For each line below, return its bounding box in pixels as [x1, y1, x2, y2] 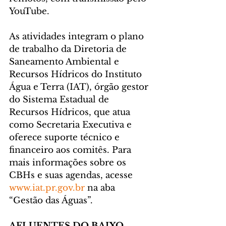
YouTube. [9, 6, 49, 17]
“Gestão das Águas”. [9, 195, 93, 206]
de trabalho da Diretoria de [9, 44, 129, 55]
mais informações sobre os [9, 157, 129, 168]
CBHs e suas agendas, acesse [9, 170, 135, 181]
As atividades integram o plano [9, 31, 146, 42]
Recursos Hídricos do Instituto [9, 69, 144, 80]
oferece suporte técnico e [9, 132, 122, 143]
